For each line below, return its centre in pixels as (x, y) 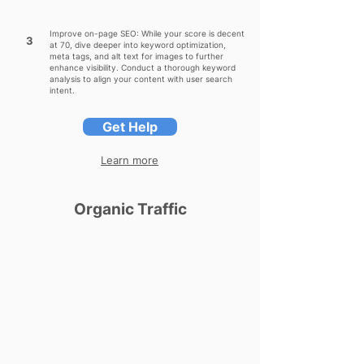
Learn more (130, 160)
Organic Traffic (130, 209)
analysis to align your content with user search (141, 79)
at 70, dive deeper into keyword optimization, (138, 45)
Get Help (130, 127)
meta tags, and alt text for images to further (136, 56)
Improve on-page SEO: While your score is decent (147, 33)
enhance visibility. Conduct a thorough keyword (143, 67)
